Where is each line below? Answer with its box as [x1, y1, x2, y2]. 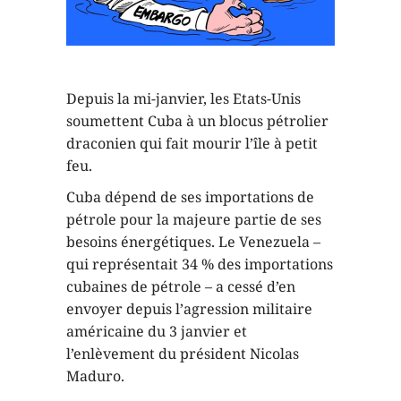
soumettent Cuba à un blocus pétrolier [66, 110, 328, 131]
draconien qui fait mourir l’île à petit [66, 132, 318, 153]
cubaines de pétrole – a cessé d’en [66, 276, 295, 296]
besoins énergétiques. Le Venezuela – [66, 231, 320, 252]
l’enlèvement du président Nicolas [66, 343, 299, 363]
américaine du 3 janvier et [66, 320, 247, 341]
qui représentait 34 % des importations [66, 253, 333, 274]
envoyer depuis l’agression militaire [66, 298, 312, 319]
